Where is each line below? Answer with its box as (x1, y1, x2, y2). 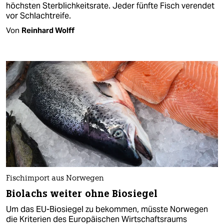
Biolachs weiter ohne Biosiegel (6, 187, 157, 200)
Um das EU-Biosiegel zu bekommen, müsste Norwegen (6, 203, 208, 214)
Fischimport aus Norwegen (6, 174, 104, 182)
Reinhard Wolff (21, 25, 74, 35)
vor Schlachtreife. (6, 10, 71, 21)
